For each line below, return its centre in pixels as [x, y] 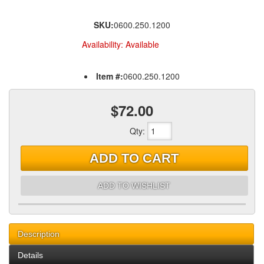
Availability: [103, 44]
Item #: [110, 76]
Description [39, 234]
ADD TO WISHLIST [134, 185]
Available [142, 44]
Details [30, 255]
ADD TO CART [134, 158]
